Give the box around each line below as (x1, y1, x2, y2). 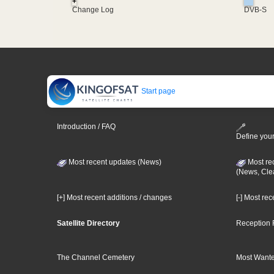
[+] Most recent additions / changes (57, 193, 172, 202)
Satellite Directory (57, 218, 120, 228)
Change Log (72, 5, 114, 14)
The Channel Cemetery (57, 253, 135, 262)
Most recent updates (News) (67, 157, 161, 166)
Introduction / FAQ (57, 122, 116, 131)
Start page (139, 87, 176, 96)
